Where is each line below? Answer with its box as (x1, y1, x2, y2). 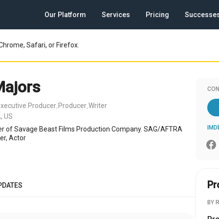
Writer (88, 102, 107, 109)
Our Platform (44, 11, 86, 19)
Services (102, 11, 130, 19)
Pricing (146, 11, 169, 19)
